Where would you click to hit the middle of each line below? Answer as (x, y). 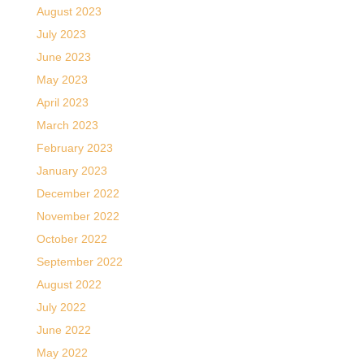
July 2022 (61, 307)
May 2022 (62, 352)
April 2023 (62, 102)
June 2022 (63, 329)
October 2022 (71, 238)
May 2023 (62, 79)
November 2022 (78, 216)
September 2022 (79, 261)
